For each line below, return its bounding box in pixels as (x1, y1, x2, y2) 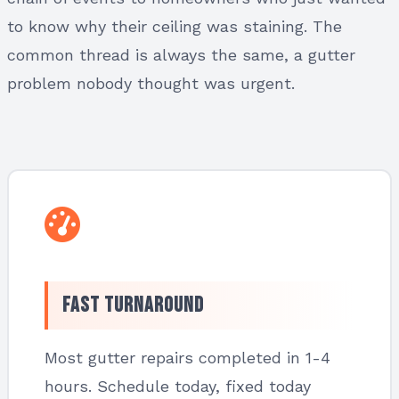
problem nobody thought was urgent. (7, 74, 295, 93)
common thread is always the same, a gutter (7, 45, 355, 64)
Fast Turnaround (62, 292, 204, 318)
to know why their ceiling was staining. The (7, 17, 342, 36)
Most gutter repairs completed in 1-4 (45, 348, 330, 367)
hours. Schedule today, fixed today (45, 377, 311, 395)
